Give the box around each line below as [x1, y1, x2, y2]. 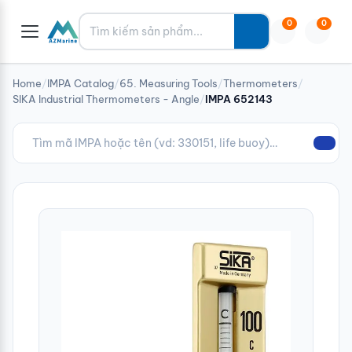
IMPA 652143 [205, 93, 273, 105]
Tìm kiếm [79, 15, 134, 31]
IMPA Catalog [47, 77, 114, 90]
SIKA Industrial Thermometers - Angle [13, 93, 200, 105]
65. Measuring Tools [119, 77, 218, 90]
